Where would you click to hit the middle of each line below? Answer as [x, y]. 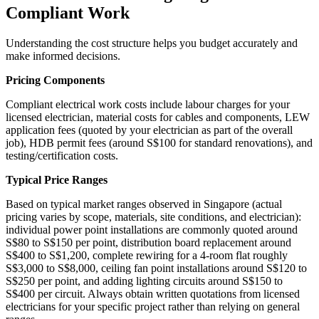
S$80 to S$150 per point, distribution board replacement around [148, 242]
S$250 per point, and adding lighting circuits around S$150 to [144, 281]
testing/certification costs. [62, 155]
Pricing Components [55, 80]
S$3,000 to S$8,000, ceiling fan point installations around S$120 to [156, 268]
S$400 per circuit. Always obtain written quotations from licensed [153, 293]
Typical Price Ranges [57, 179]
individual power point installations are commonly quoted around [152, 229]
